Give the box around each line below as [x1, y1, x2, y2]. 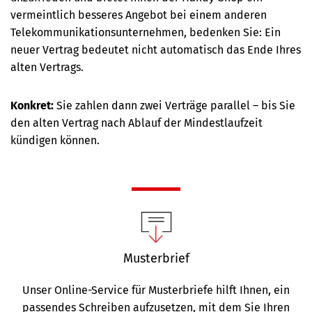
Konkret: [10, 99, 56, 113]
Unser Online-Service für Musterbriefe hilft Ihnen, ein [22, 283, 290, 297]
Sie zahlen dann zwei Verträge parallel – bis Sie [56, 99, 295, 113]
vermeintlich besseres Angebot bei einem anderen [10, 8, 267, 22]
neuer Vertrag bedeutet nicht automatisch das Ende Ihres [10, 43, 301, 57]
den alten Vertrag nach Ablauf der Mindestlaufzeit [10, 116, 263, 130]
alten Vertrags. [10, 61, 84, 75]
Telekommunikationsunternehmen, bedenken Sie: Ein [10, 26, 281, 40]
